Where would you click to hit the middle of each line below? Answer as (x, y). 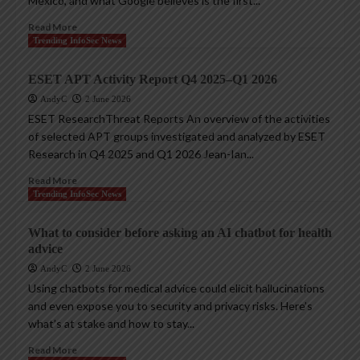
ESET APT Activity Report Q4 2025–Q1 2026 (153, 80)
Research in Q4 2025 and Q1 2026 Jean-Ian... (141, 154)
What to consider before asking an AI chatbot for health (180, 233)
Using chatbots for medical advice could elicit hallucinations (176, 288)
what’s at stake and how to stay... (111, 324)
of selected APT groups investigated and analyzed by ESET (177, 137)
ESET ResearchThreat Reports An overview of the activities (179, 119)
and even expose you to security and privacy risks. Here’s (170, 306)
